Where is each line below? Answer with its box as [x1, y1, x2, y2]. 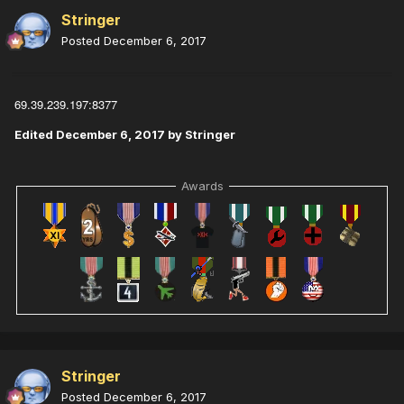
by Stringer [165, 126, 235, 142]
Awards [180, 178, 224, 193]
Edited [14, 126, 56, 142]
